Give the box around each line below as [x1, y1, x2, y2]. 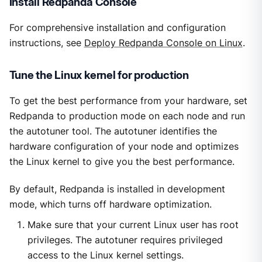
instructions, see [9, 37, 84, 49]
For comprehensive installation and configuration [9, 22, 226, 34]
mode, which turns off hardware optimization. [9, 198, 212, 210]
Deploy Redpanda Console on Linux [84, 37, 243, 49]
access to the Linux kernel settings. [27, 249, 184, 261]
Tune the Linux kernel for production [9, 68, 189, 82]
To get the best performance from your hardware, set [9, 95, 247, 107]
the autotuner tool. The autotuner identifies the [9, 126, 217, 137]
